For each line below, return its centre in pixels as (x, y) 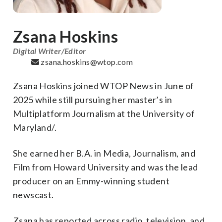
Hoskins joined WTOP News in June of (116, 86)
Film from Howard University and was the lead (106, 167)
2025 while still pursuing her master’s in (93, 100)
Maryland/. (35, 127)
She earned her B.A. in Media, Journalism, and (104, 153)
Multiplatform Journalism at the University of (104, 113)
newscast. (33, 195)
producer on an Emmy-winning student (91, 181)
